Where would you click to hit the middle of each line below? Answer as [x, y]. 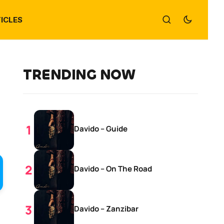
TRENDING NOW [79, 75]
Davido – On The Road [113, 169]
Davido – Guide [101, 129]
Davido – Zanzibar [106, 209]
